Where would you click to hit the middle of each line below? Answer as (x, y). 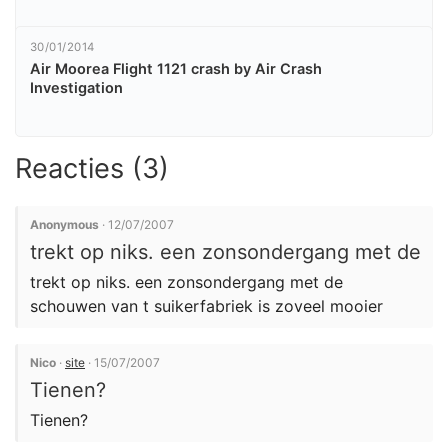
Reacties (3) (92, 168)
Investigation (76, 87)
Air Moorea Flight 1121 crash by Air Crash (176, 68)
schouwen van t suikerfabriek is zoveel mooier (206, 305)
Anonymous (64, 224)
